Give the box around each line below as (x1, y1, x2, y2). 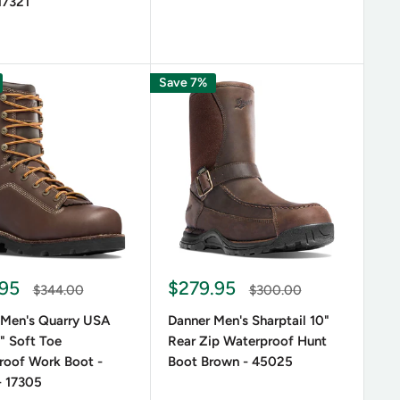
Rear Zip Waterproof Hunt (167, 333, 327, 349)
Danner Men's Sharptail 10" (167, 312, 329, 329)
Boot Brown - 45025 (167, 354, 293, 370)
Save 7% (158, 74, 207, 90)
